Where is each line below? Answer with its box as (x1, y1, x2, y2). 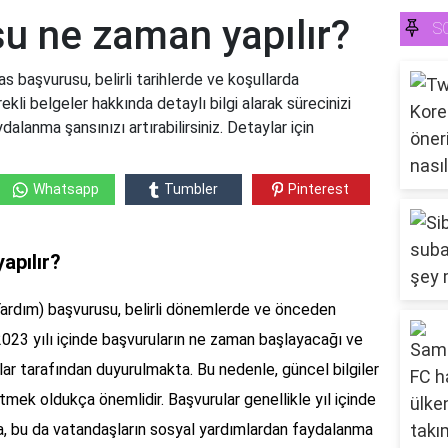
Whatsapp (32, 181, 99, 198)
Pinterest (288, 181, 350, 198)
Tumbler (163, 181, 218, 198)
